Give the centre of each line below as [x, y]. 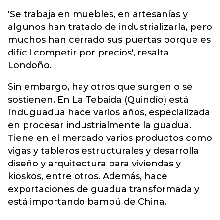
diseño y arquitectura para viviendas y [94, 164]
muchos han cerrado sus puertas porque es [109, 40]
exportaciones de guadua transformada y [104, 189]
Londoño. [30, 65]
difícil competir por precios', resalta [88, 53]
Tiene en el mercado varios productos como [110, 138]
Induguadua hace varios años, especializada [109, 112]
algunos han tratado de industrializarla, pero [110, 27]
